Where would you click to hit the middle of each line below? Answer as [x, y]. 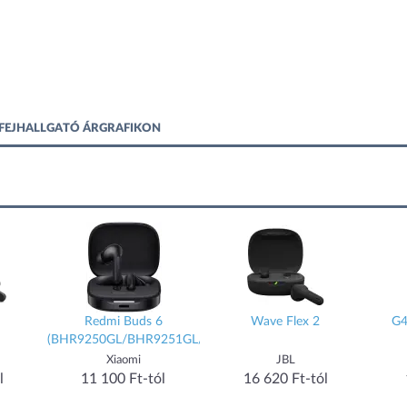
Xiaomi [123, 361]
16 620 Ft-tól [285, 379]
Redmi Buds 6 [123, 322]
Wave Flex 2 [286, 322]
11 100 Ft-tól [124, 379]
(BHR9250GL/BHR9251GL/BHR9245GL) [162, 340]
